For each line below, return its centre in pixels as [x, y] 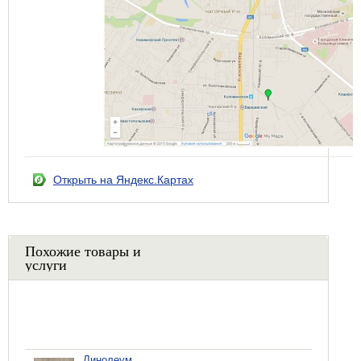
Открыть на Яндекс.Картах [123, 180]
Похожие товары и [83, 251]
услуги [46, 264]
